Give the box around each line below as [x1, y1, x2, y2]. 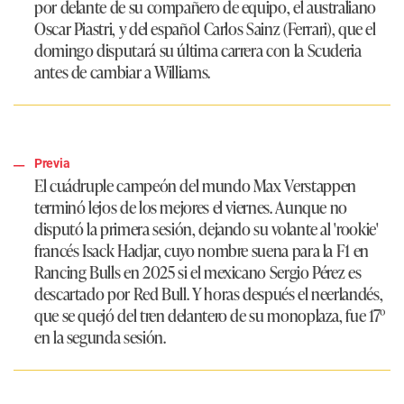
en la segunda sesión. [34, 325, 166, 349]
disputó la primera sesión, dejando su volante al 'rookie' [34, 216, 379, 241]
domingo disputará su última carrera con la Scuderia [34, 38, 362, 62]
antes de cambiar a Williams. [34, 60, 210, 84]
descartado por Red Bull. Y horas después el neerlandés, [34, 281, 383, 306]
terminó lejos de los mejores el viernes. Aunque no [34, 195, 348, 219]
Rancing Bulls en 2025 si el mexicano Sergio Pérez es [34, 260, 362, 284]
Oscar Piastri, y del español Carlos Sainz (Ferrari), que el [34, 16, 376, 41]
